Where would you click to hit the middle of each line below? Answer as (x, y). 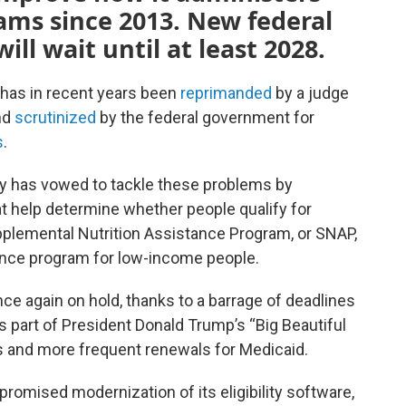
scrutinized (55, 117)
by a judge (310, 93)
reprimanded (226, 93)
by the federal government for (205, 117)
